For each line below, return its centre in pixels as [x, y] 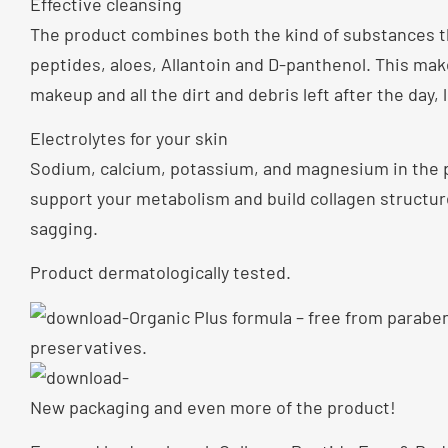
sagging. [64, 227]
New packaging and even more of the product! [213, 406]
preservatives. [88, 346]
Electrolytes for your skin [129, 137]
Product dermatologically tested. [160, 272]
